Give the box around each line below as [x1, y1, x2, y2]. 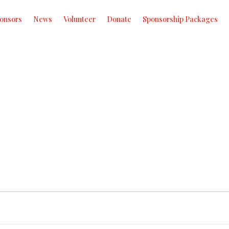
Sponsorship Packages [142, 14, 218, 24]
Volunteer [63, 14, 96, 24]
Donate [106, 14, 131, 24]
